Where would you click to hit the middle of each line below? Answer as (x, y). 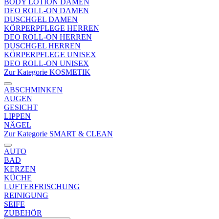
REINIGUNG (26, 195)
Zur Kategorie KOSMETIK (47, 72)
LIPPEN (17, 116)
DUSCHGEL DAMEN (41, 19)
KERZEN (20, 169)
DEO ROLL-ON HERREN (48, 37)
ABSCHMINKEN (33, 90)
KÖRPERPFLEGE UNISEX (50, 55)
